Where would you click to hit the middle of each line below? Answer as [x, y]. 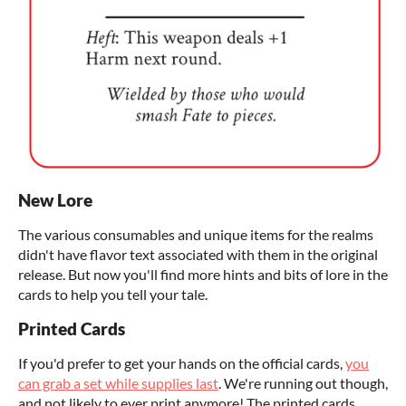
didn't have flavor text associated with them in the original [198, 255]
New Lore [55, 201]
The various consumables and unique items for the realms [196, 235]
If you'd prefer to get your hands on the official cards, [182, 363]
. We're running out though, [303, 383]
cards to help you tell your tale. [113, 295]
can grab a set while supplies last [118, 383]
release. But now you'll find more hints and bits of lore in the [203, 275]
